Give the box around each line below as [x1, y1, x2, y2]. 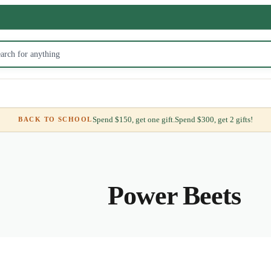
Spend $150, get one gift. [92, 115, 175, 124]
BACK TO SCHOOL [18, 116, 93, 123]
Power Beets [108, 181, 241, 211]
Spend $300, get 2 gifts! [174, 115, 253, 124]
